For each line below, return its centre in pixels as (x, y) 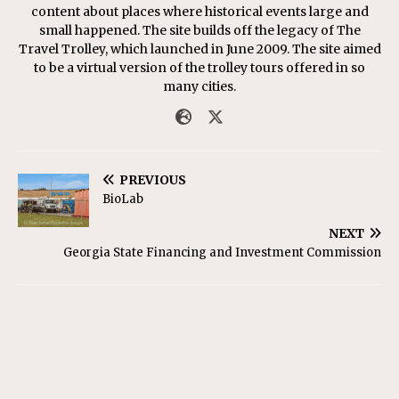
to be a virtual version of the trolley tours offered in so (199, 67)
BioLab (123, 199)
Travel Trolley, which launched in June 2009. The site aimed (199, 49)
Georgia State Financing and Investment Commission (222, 252)
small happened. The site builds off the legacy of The (199, 30)
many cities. (199, 86)
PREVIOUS (153, 179)
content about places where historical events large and (199, 11)
